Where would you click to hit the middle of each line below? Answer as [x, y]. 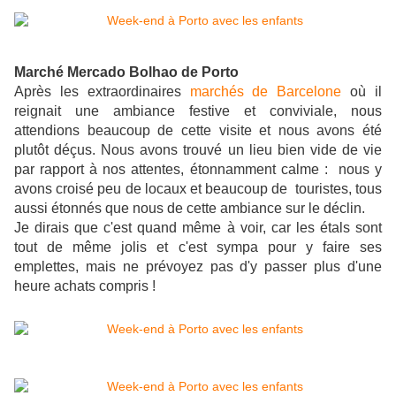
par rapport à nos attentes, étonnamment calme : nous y [198, 170]
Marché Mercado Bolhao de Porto [126, 72]
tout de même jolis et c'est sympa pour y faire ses [198, 247]
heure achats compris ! [85, 286]
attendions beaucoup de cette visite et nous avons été [198, 131]
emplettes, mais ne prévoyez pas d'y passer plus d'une [198, 267]
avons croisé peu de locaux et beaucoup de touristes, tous [198, 189]
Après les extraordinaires [102, 92]
